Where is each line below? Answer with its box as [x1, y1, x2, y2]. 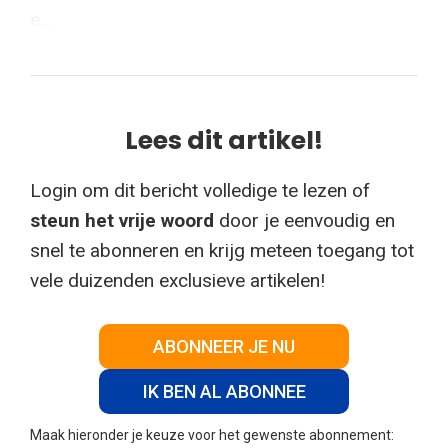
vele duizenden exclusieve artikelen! [30, 268, 325, 292]
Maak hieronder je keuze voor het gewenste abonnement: [30, 427, 394, 444]
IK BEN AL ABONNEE [142, 381, 306, 403]
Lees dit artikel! [125, 122, 323, 158]
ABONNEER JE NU [153, 336, 295, 358]
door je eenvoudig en [214, 208, 395, 232]
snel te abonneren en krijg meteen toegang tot [30, 238, 414, 262]
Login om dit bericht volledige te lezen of [30, 178, 370, 202]
